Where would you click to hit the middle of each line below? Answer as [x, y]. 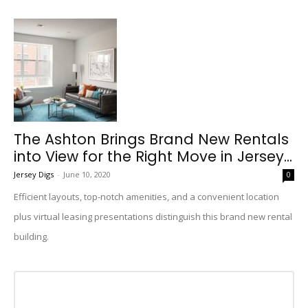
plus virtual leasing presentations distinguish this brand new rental [153, 217]
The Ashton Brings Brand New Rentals [151, 139]
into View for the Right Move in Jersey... [153, 156]
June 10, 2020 [87, 174]
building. [31, 236]
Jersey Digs [34, 174]
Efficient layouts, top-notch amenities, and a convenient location [146, 197]
